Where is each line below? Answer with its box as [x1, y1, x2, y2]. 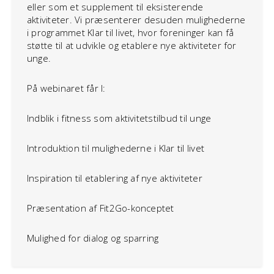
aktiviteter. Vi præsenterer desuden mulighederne [27, 13, 246, 26]
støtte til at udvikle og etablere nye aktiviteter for [27, 39, 237, 51]
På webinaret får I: [27, 82, 106, 94]
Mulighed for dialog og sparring [27, 232, 159, 244]
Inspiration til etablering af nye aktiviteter [27, 172, 202, 184]
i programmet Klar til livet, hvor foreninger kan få [27, 26, 234, 39]
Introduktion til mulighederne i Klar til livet [27, 142, 205, 154]
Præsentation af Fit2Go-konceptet [27, 202, 174, 214]
